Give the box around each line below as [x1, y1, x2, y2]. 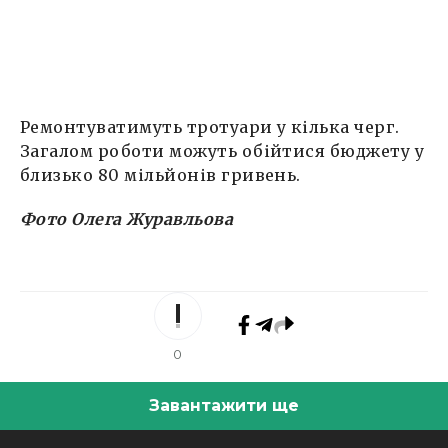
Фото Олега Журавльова [20, 209, 234, 230]
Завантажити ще [149, 396, 299, 416]
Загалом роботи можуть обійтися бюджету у [20, 141, 425, 162]
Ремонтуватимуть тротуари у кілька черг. [20, 117, 400, 138]
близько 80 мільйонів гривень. [20, 165, 301, 186]
